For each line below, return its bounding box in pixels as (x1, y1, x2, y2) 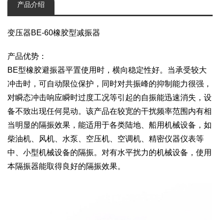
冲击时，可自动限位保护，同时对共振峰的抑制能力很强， (7, 79, 212, 88)
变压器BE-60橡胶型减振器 (7, 28, 100, 37)
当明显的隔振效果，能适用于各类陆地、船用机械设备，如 (7, 120, 212, 129)
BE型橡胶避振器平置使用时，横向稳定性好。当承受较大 (7, 65, 207, 74)
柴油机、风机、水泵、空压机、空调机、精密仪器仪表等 (7, 134, 204, 143)
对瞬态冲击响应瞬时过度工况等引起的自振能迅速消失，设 (7, 93, 212, 102)
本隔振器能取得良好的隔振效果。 (7, 162, 125, 170)
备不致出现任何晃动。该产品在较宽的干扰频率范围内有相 (7, 107, 212, 115)
